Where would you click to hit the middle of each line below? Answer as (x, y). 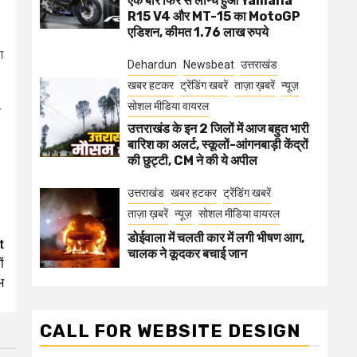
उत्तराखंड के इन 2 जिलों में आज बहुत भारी (218, 129)
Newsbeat (209, 65)
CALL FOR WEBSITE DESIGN (170, 331)
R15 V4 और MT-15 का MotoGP (214, 16)
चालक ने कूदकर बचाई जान (187, 254)
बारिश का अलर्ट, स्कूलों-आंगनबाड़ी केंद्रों (218, 145)
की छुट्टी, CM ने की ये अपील (192, 161)
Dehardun (152, 65)
